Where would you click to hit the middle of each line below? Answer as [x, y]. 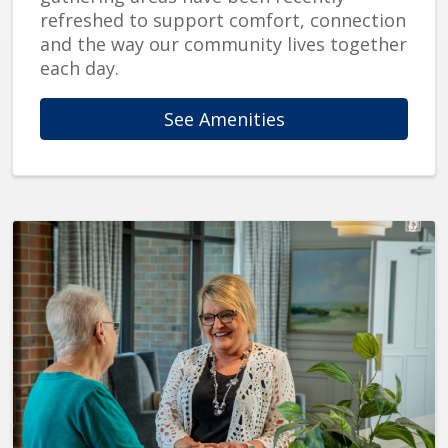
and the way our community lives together [223, 44]
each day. [79, 68]
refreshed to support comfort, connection [223, 20]
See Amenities [224, 119]
